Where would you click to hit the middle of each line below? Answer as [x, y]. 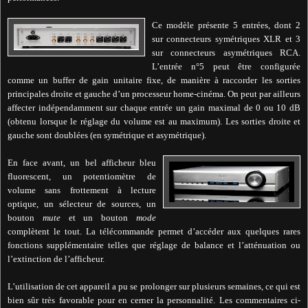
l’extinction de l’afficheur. [56, 259]
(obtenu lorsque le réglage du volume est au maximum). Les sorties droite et [154, 122]
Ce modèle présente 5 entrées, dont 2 [226, 25]
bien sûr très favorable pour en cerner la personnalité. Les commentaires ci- [154, 300]
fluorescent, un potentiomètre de [82, 177]
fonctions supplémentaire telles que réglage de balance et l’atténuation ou [154, 245]
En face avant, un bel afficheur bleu [82, 163]
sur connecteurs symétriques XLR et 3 [226, 39]
